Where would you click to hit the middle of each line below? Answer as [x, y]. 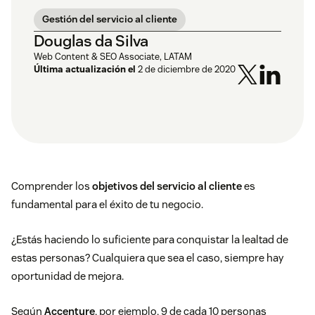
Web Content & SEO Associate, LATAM [113, 57]
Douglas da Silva [91, 41]
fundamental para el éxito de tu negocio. [107, 205]
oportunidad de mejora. [67, 276]
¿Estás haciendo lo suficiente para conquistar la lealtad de [150, 240]
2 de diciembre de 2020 [187, 70]
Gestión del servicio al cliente [110, 19]
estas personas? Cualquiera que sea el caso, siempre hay [147, 258]
